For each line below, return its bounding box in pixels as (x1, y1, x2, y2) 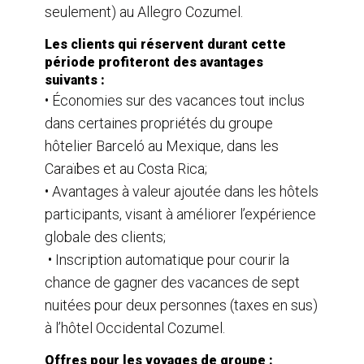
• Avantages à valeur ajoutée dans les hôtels (45, 182, 318, 200)
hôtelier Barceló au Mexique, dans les (45, 136, 279, 154)
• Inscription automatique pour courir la (45, 250, 289, 268)
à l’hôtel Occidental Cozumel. (45, 318, 225, 336)
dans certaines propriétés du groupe (45, 114, 273, 132)
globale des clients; (45, 227, 166, 245)
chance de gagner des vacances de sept (45, 273, 300, 291)
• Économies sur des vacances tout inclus (45, 91, 305, 109)
